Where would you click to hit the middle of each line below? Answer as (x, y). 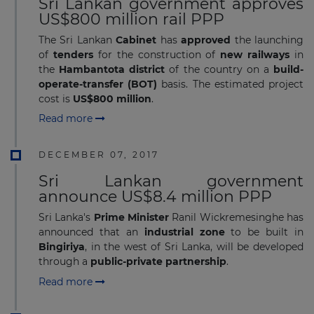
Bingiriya (62, 247)
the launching (269, 40)
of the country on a (219, 69)
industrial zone (184, 232)
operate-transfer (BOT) (98, 84)
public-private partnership (158, 262)
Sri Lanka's (66, 218)
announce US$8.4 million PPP (155, 197)
